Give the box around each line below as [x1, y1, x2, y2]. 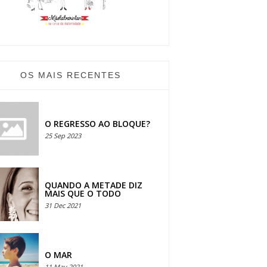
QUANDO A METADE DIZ [44, 179, 142, 191]
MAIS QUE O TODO [44, 188, 121, 200]
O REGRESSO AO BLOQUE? [44, 118, 150, 130]
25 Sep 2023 [44, 131, 81, 141]
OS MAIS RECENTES [20, 70, 121, 80]
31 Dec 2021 [44, 201, 81, 210]
